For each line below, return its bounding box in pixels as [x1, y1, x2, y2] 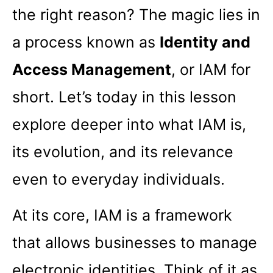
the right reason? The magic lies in [12, 5, 260, 24]
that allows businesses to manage [12, 233, 257, 252]
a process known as [12, 33, 160, 52]
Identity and [160, 33, 250, 52]
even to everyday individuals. [12, 170, 225, 189]
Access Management [12, 60, 171, 79]
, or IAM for [171, 60, 250, 79]
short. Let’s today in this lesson [12, 88, 236, 107]
